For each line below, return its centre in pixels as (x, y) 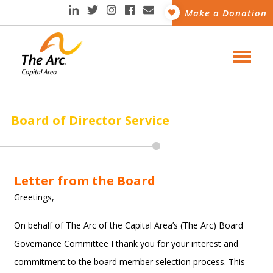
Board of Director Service (90, 120)
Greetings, (34, 197)
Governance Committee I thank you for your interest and (126, 243)
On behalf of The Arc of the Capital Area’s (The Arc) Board (129, 225)
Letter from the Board (85, 181)
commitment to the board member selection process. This (130, 262)
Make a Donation (226, 13)
